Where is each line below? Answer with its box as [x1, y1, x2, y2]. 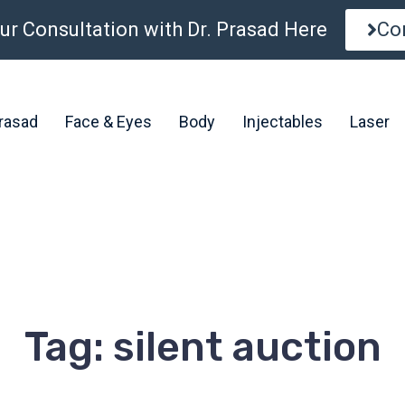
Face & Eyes [64, 111, 152, 131]
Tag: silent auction [24, 322, 381, 371]
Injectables [241, 111, 323, 131]
